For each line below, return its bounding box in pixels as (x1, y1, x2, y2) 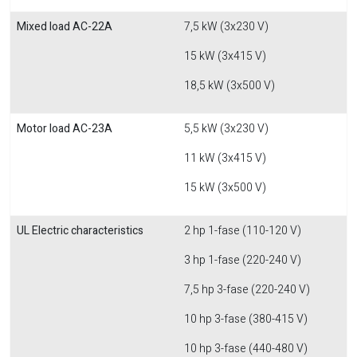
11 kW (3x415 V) (184, 150, 266, 167)
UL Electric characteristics (17, 222, 143, 239)
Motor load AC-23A (17, 120, 112, 137)
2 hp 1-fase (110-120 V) (184, 222, 301, 239)
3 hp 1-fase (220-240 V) (184, 252, 301, 269)
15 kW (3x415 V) (184, 48, 266, 65)
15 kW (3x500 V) (184, 179, 266, 196)
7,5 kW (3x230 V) (184, 18, 269, 35)
